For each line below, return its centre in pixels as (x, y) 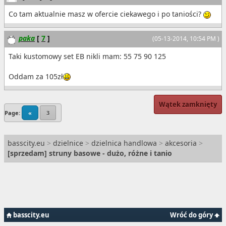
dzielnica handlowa (124, 143)
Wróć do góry (192, 215)
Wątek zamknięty (188, 104)
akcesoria (181, 143)
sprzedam (27, 153)
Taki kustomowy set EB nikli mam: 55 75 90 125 (87, 56)
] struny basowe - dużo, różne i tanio (108, 153)
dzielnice (68, 143)
